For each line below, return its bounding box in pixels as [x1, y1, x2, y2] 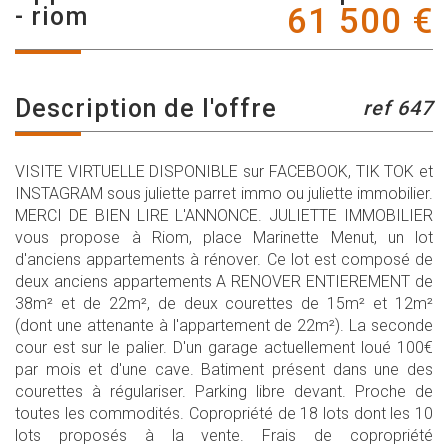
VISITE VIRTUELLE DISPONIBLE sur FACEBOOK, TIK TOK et [15, 162, 433, 182]
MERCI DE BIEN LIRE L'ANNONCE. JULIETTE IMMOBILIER [15, 206, 433, 226]
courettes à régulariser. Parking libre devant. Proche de [15, 382, 433, 402]
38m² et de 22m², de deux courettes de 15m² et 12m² [15, 294, 433, 314]
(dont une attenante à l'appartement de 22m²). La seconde [15, 316, 433, 336]
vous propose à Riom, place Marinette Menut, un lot [15, 228, 433, 248]
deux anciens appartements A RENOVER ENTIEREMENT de [15, 272, 433, 292]
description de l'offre [32, 94, 277, 124]
